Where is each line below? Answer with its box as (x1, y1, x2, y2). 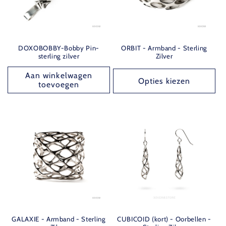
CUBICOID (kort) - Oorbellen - (117, 215, 212, 223)
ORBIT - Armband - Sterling (121, 43, 208, 52)
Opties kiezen (138, 76, 191, 86)
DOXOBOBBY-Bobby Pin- (18, 43, 100, 52)
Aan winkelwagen (25, 70, 92, 80)
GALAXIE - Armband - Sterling (12, 215, 106, 223)
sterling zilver (38, 51, 80, 60)
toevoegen (38, 79, 80, 89)
